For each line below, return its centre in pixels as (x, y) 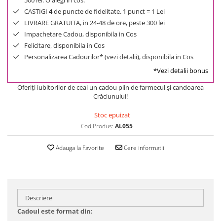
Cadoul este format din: (55, 211)
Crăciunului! (110, 96)
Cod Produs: (97, 126)
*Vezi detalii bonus (181, 71)
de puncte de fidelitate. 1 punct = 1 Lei (109, 11)
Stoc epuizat (111, 115)
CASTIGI (37, 11)
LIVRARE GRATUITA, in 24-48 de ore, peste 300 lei (94, 23)
